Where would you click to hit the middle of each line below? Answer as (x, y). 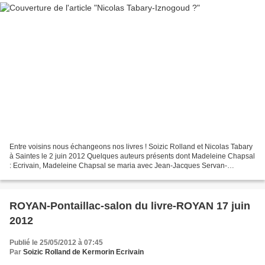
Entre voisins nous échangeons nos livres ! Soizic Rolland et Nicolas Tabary (131, 146)
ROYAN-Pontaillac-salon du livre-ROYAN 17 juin (130, 206)
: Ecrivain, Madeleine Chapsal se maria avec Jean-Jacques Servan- (118, 165)
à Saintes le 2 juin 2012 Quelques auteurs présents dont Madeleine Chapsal (132, 156)
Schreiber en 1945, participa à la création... (78, 175)
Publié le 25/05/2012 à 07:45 (56, 242)
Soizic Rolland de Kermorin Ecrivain (83, 252)
